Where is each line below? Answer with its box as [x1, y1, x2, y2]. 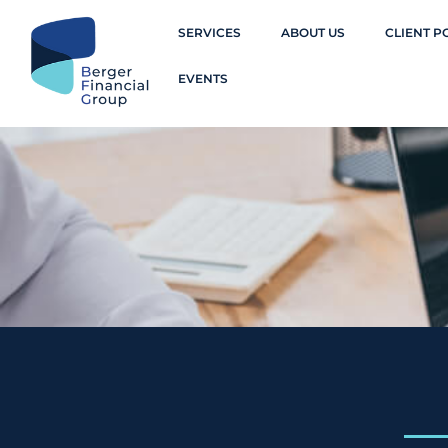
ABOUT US [280, 25, 345, 40]
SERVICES [177, 25, 241, 40]
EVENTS [177, 71, 228, 86]
